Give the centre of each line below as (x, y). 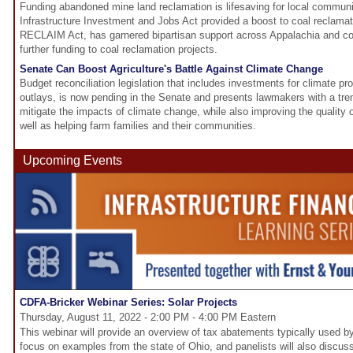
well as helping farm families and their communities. (138, 126)
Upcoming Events (72, 161)
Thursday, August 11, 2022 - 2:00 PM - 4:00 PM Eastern (148, 318)
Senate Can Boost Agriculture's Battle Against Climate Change (171, 69)
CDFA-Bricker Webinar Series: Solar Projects (128, 303)
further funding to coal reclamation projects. (119, 50)
